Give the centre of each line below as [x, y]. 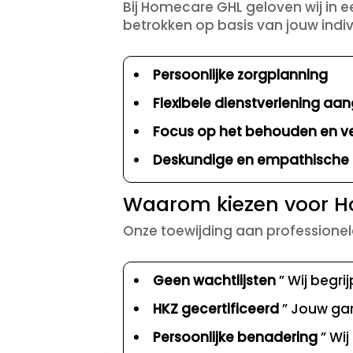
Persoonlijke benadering [236, 338]
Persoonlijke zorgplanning [241, 75]
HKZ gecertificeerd [216, 309]
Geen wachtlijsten [215, 281]
